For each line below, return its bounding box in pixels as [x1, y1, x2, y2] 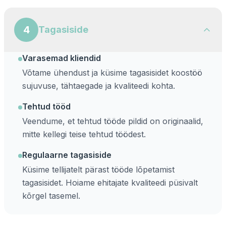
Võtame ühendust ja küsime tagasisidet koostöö [22, 68, 202, 78]
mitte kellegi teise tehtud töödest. [22, 129, 146, 139]
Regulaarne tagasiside [22, 150, 111, 160]
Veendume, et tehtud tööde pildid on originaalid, [22, 116, 203, 126]
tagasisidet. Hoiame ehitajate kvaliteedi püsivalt [22, 178, 198, 188]
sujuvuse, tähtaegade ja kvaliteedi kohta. [22, 81, 175, 91]
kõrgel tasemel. [22, 191, 80, 201]
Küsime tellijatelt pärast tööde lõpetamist [22, 164, 175, 175]
